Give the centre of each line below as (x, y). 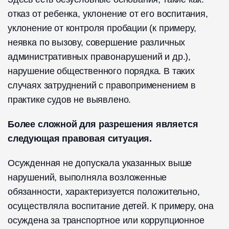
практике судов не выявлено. (70, 100)
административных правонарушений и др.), (99, 57)
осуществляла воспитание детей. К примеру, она (111, 206)
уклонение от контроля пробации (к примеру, (102, 28)
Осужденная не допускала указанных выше (100, 163)
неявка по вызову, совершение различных (97, 43)
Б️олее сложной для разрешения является (103, 124)
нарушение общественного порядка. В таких (101, 71)
